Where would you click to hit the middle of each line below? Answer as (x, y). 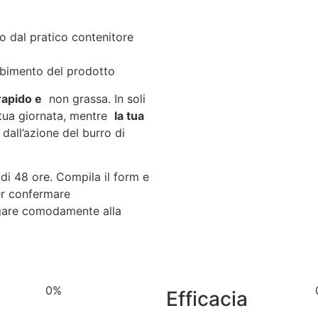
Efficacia (207, 299)
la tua (129, 115)
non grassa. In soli (94, 98)
